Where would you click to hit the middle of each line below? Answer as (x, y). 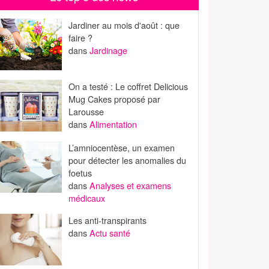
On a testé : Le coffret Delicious (128, 86)
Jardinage (109, 50)
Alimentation (113, 124)
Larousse (86, 112)
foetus (80, 173)
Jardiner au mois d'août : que (124, 25)
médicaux (87, 198)
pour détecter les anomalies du (128, 160)
